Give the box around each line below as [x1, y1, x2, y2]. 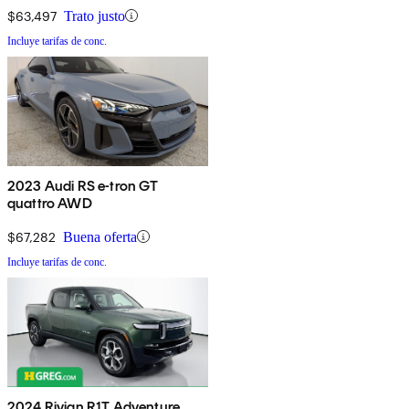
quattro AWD [7, 194, 92, 212]
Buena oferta [63, 228, 137, 245]
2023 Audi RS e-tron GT [7, 176, 159, 194]
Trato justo [64, 7, 125, 24]
